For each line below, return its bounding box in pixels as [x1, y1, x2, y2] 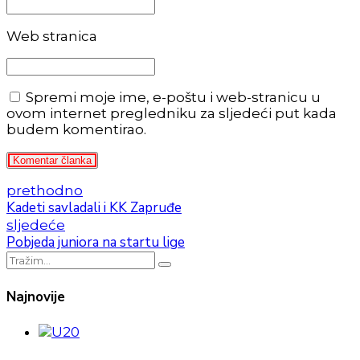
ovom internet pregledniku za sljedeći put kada [6, 105, 337, 122]
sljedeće [6, 217, 65, 234]
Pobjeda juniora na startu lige [6, 233, 185, 252]
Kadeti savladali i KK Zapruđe [6, 198, 182, 218]
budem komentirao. [6, 121, 146, 138]
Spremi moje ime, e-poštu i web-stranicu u [26, 89, 321, 106]
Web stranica [6, 28, 97, 45]
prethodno [6, 182, 83, 199]
